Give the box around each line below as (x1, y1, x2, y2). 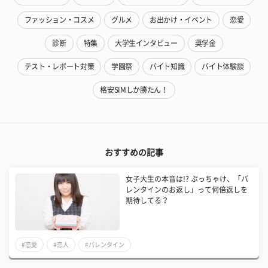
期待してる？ (126, 196, 169, 204)
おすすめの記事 (105, 148, 163, 157)
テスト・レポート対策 (24, 62, 95, 70)
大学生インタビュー (114, 39, 178, 47)
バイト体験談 (202, 62, 244, 70)
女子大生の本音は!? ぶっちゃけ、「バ (126, 175, 249, 182)
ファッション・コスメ (24, 16, 95, 23)
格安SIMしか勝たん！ (100, 86, 168, 93)
